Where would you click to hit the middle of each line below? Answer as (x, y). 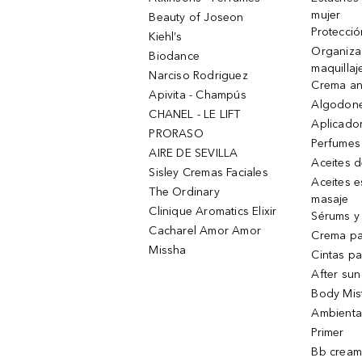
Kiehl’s (165, 37)
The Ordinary (184, 192)
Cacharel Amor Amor (205, 231)
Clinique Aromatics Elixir (213, 211)
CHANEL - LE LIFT (195, 114)
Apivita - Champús (198, 95)
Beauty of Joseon (196, 17)
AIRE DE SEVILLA (194, 153)
